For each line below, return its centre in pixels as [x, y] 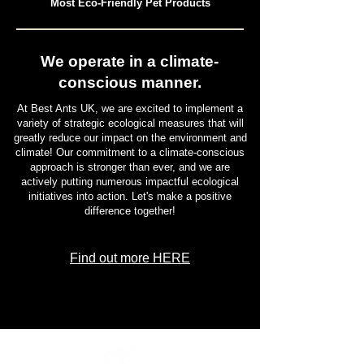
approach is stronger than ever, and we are [130, 167]
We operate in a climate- [130, 62]
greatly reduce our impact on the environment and [130, 138]
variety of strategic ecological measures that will [130, 123]
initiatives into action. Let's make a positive [130, 197]
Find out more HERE [130, 258]
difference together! [130, 211]
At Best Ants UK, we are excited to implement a [130, 109]
